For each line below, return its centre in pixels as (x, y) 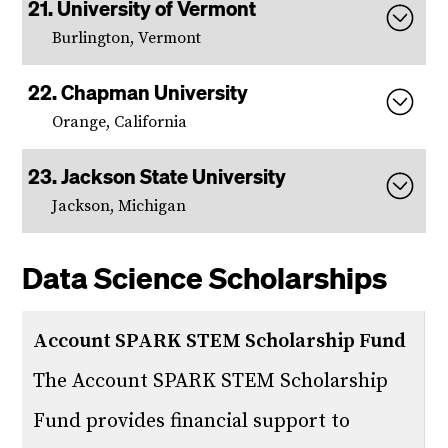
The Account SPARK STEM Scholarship (211, 381)
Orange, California (120, 122)
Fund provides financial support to (192, 421)
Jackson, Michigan (119, 206)
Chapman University (155, 92)
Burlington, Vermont (127, 38)
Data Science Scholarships (205, 277)
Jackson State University (174, 176)
